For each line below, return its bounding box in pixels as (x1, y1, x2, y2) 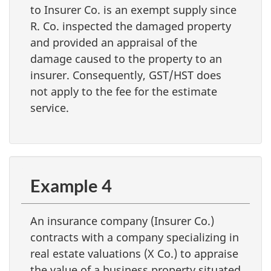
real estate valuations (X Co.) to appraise (30, 246, 238, 261)
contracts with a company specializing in (30, 230, 239, 244)
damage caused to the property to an (30, 51, 222, 66)
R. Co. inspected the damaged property (30, 18, 231, 33)
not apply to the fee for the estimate (30, 83, 217, 99)
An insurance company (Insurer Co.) (30, 214, 214, 228)
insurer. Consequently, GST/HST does (30, 67, 221, 82)
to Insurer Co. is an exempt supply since (30, 2, 237, 17)
